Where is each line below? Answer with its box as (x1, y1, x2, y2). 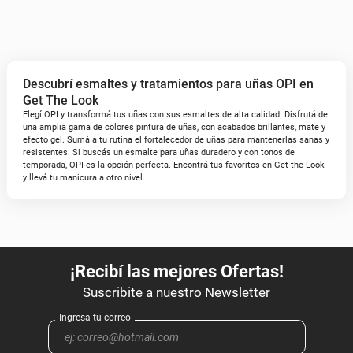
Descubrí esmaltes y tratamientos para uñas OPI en (23, 76, 314, 91)
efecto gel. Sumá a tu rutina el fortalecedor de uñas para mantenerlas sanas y (23, 135, 329, 145)
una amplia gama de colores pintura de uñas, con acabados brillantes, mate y (23, 122, 325, 132)
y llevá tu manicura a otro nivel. (23, 173, 145, 183)
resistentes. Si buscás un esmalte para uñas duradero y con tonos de (23, 147, 295, 158)
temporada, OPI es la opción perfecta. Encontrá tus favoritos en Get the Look (23, 160, 325, 170)
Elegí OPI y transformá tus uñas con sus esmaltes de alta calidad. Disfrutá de (23, 110, 328, 120)
